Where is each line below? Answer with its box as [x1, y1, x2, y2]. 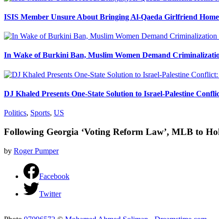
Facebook [39, 172, 69, 180]
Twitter [39, 189, 61, 198]
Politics [4, 109, 26, 117]
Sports [30, 109, 50, 117]
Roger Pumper [14, 146, 59, 155]
